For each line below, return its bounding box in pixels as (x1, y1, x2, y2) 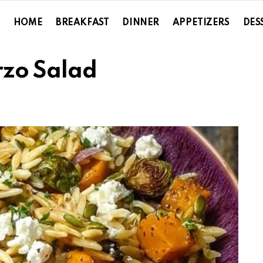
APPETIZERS (172, 18, 230, 28)
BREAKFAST (56, 18, 109, 28)
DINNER (122, 18, 159, 28)
